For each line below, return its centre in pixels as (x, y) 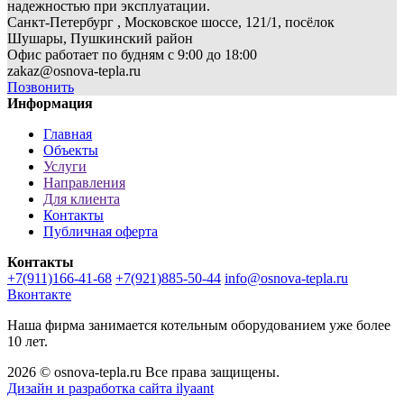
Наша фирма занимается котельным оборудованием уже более (199, 325)
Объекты (71, 150)
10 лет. (29, 341)
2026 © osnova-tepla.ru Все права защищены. (143, 372)
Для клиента (82, 198)
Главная (68, 133)
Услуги (65, 166)
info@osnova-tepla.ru (286, 278)
